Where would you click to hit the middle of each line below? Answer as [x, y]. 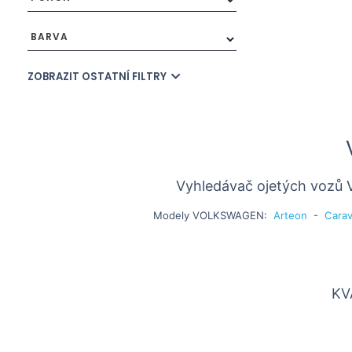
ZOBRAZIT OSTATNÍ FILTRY [98, 77]
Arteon [290, 215]
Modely [172, 215]
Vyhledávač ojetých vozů [261, 186]
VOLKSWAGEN [228, 215]
